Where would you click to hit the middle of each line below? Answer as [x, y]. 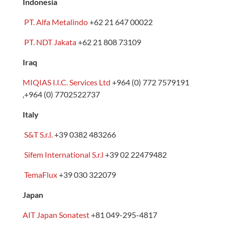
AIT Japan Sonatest [56, 214]
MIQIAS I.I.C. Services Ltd [66, 82]
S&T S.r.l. [38, 134]
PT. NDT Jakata [50, 42]
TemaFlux [40, 174]
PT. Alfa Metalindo [56, 22]
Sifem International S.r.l [64, 154]
